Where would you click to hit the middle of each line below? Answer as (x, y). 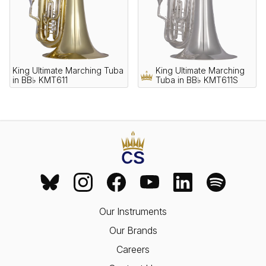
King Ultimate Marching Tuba (68, 71)
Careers (133, 250)
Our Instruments (133, 212)
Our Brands (133, 231)
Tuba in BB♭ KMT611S (197, 80)
